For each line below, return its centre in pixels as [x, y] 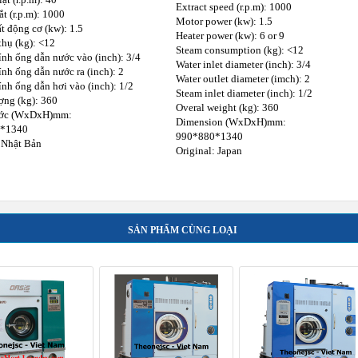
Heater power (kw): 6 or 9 [230, 35]
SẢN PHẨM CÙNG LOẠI [183, 230]
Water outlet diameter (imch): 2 [243, 78]
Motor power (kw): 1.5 [224, 21]
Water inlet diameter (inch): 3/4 [243, 64]
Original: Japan [209, 150]
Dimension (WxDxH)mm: [231, 121]
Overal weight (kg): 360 [227, 107]
